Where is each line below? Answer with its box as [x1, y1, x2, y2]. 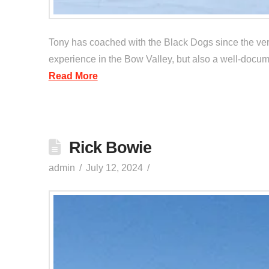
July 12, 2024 [86, 163, 144, 174]
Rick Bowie [68, 138, 152, 157]
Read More [48, 71, 98, 82]
